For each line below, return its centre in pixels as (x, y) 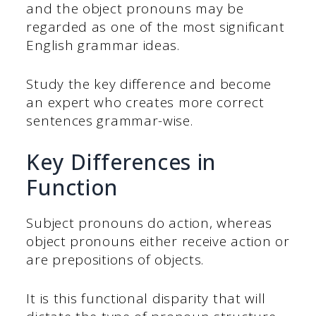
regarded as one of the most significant (156, 27)
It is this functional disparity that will (146, 298)
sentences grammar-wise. (110, 120)
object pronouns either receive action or (158, 242)
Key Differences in (121, 162)
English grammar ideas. (103, 45)
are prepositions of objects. (115, 260)
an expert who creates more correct (145, 102)
